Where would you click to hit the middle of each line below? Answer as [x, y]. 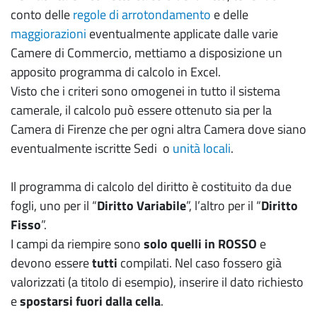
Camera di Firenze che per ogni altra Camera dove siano [158, 129]
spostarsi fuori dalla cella [90, 301]
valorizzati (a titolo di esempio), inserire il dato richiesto [157, 282]
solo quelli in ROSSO [200, 243]
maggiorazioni [48, 33]
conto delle [42, 14]
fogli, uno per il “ [54, 205]
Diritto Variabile [142, 205]
